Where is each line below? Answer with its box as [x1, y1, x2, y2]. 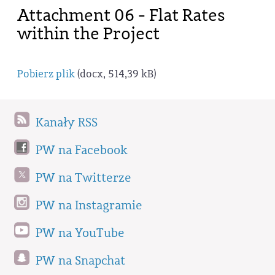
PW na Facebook [36, 142, 128, 158]
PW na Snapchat [36, 252, 125, 269]
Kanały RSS [36, 114, 98, 131]
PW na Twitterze [36, 169, 131, 186]
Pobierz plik [17, 67, 75, 82]
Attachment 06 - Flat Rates [17, 4, 225, 26]
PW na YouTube [36, 225, 125, 241]
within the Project [17, 22, 160, 45]
